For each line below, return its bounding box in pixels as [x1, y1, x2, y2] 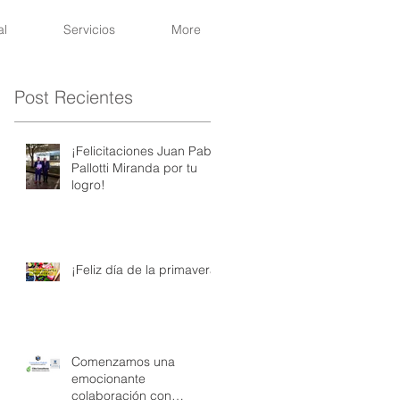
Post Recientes [14, 86, 133, 108]
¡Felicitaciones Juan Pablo [71, 143, 221, 159]
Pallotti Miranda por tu [71, 160, 197, 176]
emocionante [71, 371, 146, 387]
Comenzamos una [71, 354, 175, 370]
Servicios [62, 21, 115, 37]
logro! [71, 177, 105, 193]
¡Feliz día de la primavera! [71, 262, 221, 278]
